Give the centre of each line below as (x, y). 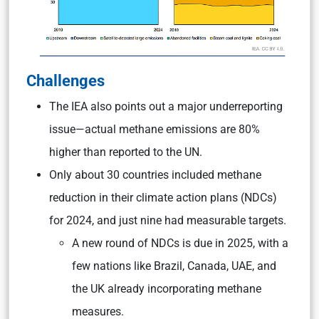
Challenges (67, 80)
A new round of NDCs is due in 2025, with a (180, 243)
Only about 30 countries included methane (155, 175)
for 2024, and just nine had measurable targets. (168, 220)
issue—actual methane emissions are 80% (155, 129)
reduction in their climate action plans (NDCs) (163, 198)
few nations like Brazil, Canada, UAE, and (174, 266)
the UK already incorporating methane (167, 289)
